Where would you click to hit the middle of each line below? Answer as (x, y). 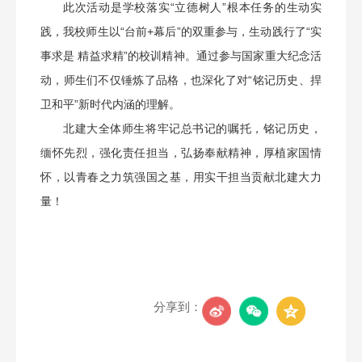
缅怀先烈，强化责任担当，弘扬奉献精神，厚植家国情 (181, 152)
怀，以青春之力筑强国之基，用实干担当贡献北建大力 (181, 177)
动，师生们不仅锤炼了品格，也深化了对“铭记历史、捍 (181, 80)
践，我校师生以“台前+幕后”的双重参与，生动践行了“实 (181, 31)
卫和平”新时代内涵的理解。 (110, 104)
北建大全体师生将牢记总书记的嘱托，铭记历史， (192, 128)
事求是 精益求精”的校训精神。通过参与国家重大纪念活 (181, 55)
